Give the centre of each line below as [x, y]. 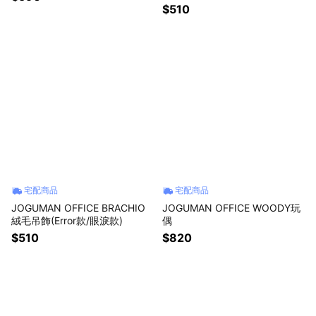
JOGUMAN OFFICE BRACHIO [78, 208]
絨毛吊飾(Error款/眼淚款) [67, 220]
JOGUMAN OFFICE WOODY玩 [231, 208]
